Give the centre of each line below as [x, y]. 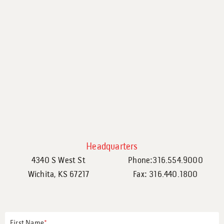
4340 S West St [58, 161]
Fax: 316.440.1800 [165, 175]
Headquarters [112, 147]
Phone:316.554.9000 [165, 161]
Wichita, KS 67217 [58, 175]
